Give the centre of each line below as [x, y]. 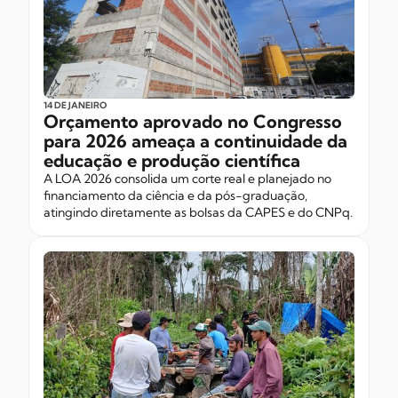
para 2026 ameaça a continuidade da [195, 140]
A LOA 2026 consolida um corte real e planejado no [187, 178]
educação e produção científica [172, 160]
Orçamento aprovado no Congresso [193, 121]
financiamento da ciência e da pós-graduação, [175, 195]
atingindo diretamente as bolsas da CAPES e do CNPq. [198, 212]
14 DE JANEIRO [75, 105]
